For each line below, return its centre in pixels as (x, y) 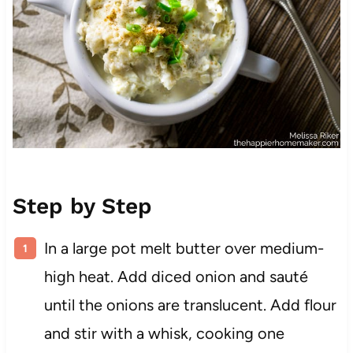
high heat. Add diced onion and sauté (176, 276)
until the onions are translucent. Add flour (190, 305)
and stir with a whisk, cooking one (164, 333)
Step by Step (82, 206)
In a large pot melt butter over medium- (184, 248)
